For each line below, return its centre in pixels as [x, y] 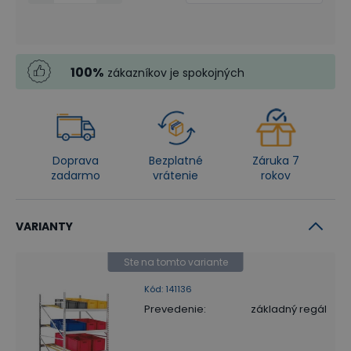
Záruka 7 [275, 160]
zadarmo [76, 175]
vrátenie [175, 175]
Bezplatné [175, 160]
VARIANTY [44, 226]
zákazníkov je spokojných [176, 72]
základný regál [289, 309]
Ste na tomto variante [175, 262]
